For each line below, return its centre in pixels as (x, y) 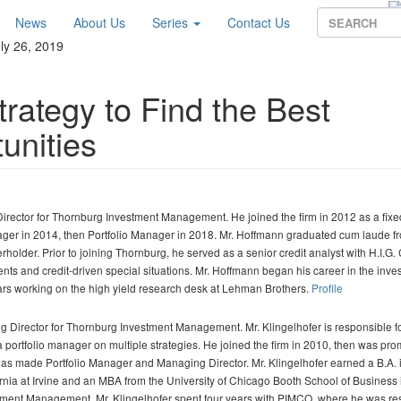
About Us (99, 22)
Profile (327, 288)
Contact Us (259, 22)
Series (172, 22)
